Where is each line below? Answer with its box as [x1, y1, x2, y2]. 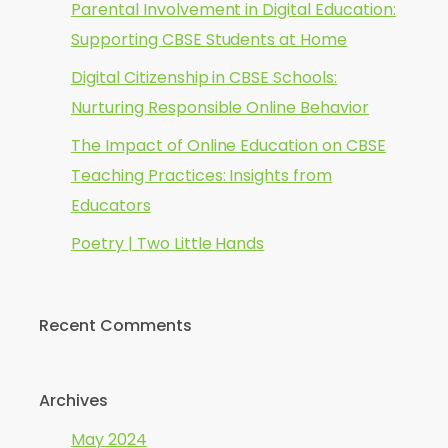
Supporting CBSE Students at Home [70, 28, 348, 51]
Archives [38, 389, 108, 412]
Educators [70, 194, 151, 217]
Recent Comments [38, 314, 192, 337]
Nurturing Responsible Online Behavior [70, 96, 370, 119]
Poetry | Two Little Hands [70, 232, 265, 255]
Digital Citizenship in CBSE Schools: [70, 66, 338, 89]
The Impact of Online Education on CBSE [70, 134, 387, 157]
